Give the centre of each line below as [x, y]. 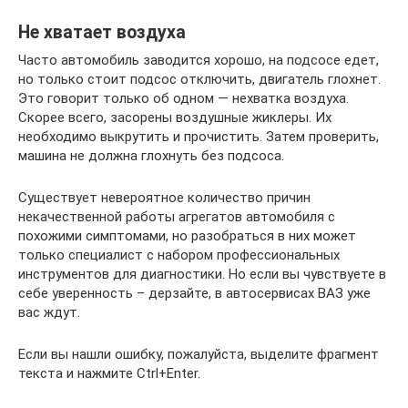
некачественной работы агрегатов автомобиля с [177, 217]
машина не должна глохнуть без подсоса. [151, 156]
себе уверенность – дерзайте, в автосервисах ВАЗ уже [194, 293]
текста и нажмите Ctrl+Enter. [109, 373]
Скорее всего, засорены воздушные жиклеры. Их [175, 117]
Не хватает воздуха [102, 33]
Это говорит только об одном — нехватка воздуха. [184, 98]
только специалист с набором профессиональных [179, 255]
